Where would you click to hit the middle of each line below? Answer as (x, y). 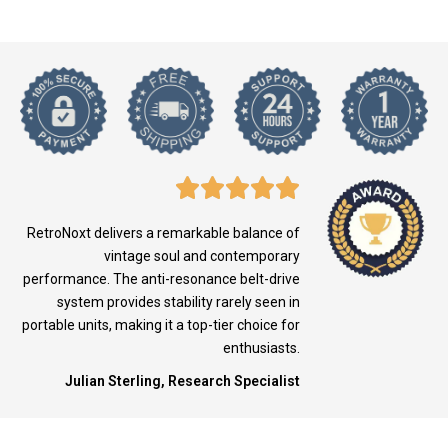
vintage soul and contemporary (201, 255)
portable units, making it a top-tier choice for (160, 324)
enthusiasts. (261, 347)
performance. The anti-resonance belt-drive (161, 278)
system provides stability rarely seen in (178, 301)
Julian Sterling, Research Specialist (182, 380)
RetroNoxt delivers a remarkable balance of (163, 232)
